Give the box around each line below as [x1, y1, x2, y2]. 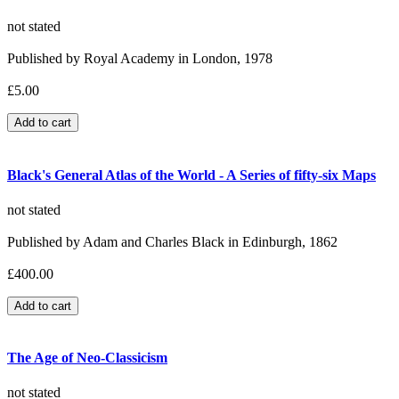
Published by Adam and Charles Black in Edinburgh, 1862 [7, 233, 338, 249]
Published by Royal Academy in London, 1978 [7, 51, 273, 67]
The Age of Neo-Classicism [7, 350, 167, 366]
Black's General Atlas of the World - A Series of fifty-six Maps [7, 167, 376, 183]
